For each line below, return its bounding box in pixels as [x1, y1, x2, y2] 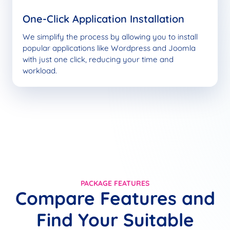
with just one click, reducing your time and [23, 54, 174, 64]
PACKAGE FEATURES [81, 178, 149, 188]
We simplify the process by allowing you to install [23, 31, 198, 42]
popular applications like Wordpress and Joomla [23, 43, 196, 53]
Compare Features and [15, 186, 215, 209]
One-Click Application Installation [23, 12, 184, 25]
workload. [23, 65, 57, 75]
